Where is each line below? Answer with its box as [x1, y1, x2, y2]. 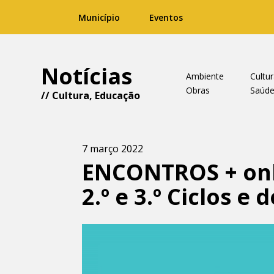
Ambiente [185, 70, 224, 82]
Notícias [41, 61, 133, 91]
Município [78, 12, 120, 23]
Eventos [149, 12, 183, 23]
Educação [95, 89, 141, 102]
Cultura [52, 89, 90, 102]
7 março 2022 [82, 142, 144, 155]
